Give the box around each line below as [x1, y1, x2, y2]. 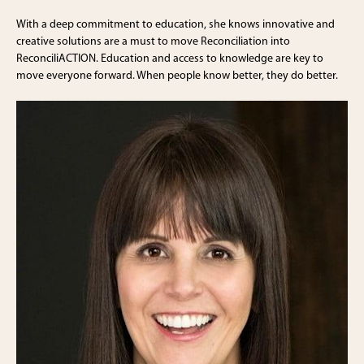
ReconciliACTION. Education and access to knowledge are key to [16, 52, 323, 65]
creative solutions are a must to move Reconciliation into [16, 35, 290, 48]
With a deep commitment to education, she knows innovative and [16, 18, 335, 31]
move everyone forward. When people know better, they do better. [16, 69, 338, 82]
